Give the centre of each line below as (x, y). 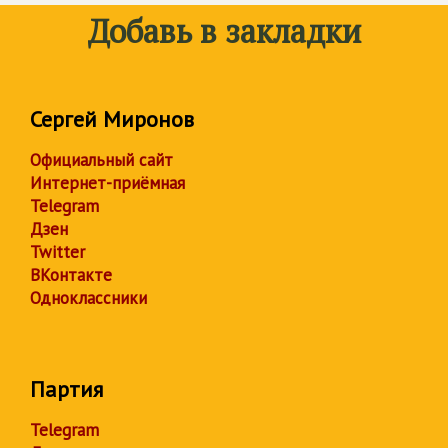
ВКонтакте (71, 275)
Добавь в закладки (224, 31)
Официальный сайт (101, 160)
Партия (66, 389)
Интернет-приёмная (107, 183)
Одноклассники (88, 298)
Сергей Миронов (112, 119)
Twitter (57, 252)
